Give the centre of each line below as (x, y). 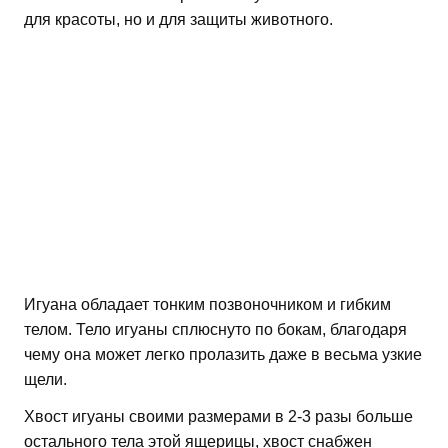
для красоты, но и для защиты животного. (178, 19)
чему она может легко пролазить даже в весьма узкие (223, 354)
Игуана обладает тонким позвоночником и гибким (207, 304)
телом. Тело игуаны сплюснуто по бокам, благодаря (215, 329)
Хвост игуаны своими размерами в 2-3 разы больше (218, 416)
